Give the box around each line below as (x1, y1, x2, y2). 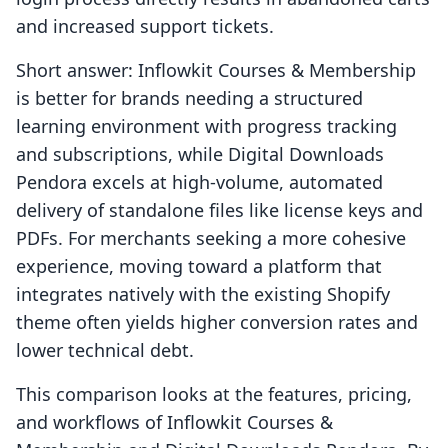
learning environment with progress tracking (16, 114, 397, 139)
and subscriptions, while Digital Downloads (16, 142, 384, 167)
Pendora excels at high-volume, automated (16, 170, 383, 195)
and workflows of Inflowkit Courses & (16, 410, 333, 435)
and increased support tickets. (16, 14, 274, 39)
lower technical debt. (16, 338, 194, 363)
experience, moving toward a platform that (16, 254, 382, 279)
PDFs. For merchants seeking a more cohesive (16, 226, 406, 251)
